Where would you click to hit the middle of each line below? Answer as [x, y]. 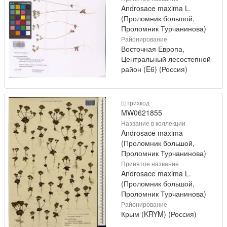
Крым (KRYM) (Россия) [159, 214]
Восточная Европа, [153, 49]
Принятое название [150, 164]
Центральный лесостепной [166, 59]
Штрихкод [135, 103]
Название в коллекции [153, 123]
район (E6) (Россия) [154, 69]
